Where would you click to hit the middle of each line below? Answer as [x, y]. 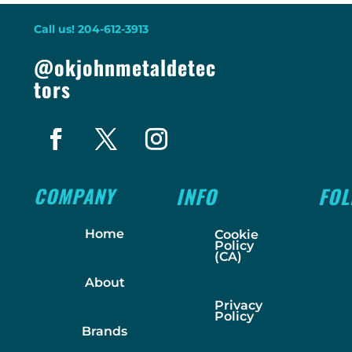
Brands [105, 331]
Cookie [236, 234]
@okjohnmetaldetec [125, 67]
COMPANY [74, 195]
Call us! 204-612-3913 [91, 29]
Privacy [238, 305]
